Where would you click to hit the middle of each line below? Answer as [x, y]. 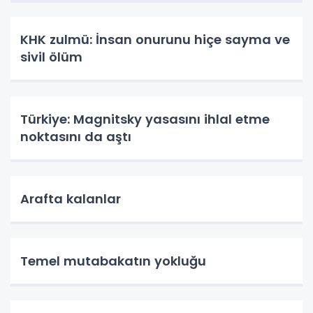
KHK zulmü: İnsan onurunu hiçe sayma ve [155, 39]
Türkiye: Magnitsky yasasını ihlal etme [145, 119]
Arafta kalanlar [71, 199]
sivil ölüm [51, 57]
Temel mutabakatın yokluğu [113, 261]
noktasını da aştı [76, 137]
